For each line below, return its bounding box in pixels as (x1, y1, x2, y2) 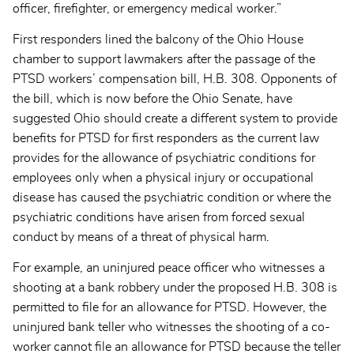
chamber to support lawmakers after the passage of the (13, 53, 315, 66)
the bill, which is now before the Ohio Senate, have (13, 92, 292, 106)
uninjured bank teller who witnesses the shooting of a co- (13, 321, 330, 334)
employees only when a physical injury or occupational (13, 171, 314, 185)
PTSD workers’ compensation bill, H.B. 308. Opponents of (13, 73, 337, 86)
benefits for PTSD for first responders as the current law (13, 132, 319, 145)
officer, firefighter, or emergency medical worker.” (13, 2, 281, 16)
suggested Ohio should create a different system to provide (13, 112, 337, 126)
